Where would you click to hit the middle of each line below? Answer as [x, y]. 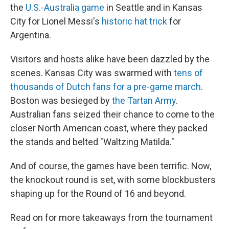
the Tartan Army [144, 100]
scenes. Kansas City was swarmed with [92, 73]
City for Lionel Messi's [56, 21]
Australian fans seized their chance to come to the [112, 114]
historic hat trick [134, 21]
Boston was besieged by [61, 100]
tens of [188, 73]
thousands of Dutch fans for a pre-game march [106, 87]
